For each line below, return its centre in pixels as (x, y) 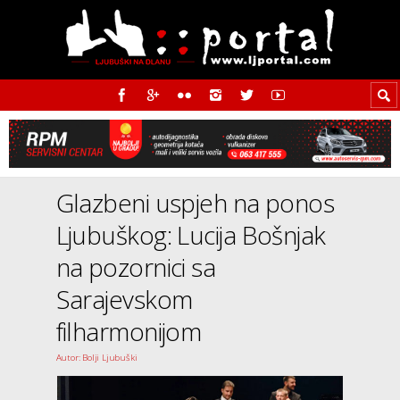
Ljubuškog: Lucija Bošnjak (191, 235)
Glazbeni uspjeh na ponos (195, 203)
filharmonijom (129, 332)
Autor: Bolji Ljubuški (96, 358)
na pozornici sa (136, 267)
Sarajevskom (124, 300)
